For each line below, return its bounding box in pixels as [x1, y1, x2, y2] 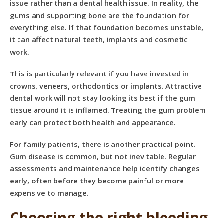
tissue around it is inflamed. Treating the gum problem [10, 105, 206, 115]
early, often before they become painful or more [10, 176, 184, 185]
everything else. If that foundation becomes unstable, [10, 22, 203, 32]
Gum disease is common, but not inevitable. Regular [10, 151, 196, 161]
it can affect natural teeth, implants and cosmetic [10, 35, 188, 44]
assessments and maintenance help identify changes [10, 163, 200, 173]
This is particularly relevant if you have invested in [10, 69, 189, 78]
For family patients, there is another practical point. [10, 139, 196, 149]
